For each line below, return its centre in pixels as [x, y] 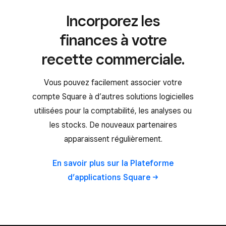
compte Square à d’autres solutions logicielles [113, 97]
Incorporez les [113, 21]
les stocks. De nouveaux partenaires [113, 125]
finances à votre [113, 40]
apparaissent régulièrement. [113, 139]
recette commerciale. [113, 59]
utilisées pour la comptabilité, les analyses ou [113, 111]
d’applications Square [109, 178]
